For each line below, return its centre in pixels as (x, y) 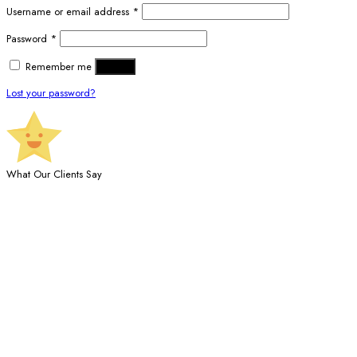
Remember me (59, 67)
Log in (115, 67)
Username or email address (69, 12)
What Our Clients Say (54, 174)
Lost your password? (51, 92)
